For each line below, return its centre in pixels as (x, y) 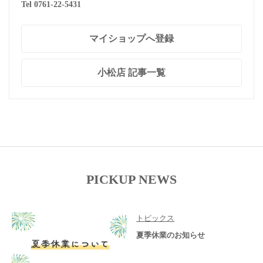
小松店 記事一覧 (131, 73)
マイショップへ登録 (131, 39)
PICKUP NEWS (131, 180)
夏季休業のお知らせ (171, 235)
